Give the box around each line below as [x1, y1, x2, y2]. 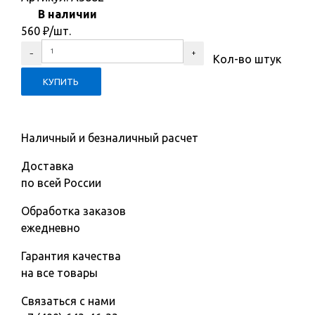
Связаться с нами [21, 295, 115, 308]
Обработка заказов [21, 205, 126, 218]
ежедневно [21, 221, 80, 235]
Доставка [21, 160, 74, 173]
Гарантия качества [21, 250, 121, 263]
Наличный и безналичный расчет [21, 131, 198, 145]
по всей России [21, 176, 101, 190]
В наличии [38, 8, 97, 20]
